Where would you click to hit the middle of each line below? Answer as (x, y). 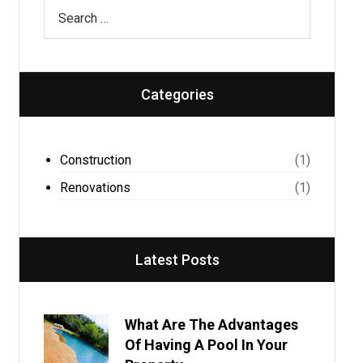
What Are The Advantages (211, 325)
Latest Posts (177, 260)
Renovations (95, 188)
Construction (95, 160)
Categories (177, 94)
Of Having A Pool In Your (206, 345)
